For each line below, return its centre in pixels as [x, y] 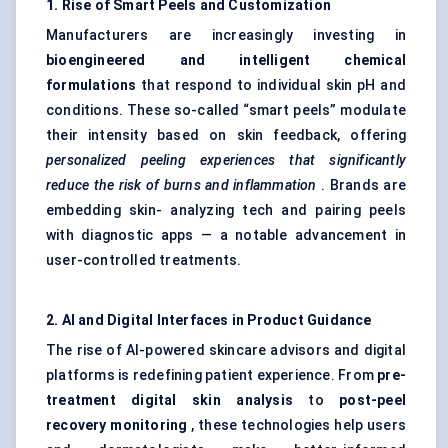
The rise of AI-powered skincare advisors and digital [226, 350]
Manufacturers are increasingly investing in [226, 35]
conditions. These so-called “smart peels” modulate [226, 110]
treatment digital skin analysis [169, 400]
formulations [91, 85]
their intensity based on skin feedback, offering [226, 135]
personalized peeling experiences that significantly [226, 160]
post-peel [372, 400]
